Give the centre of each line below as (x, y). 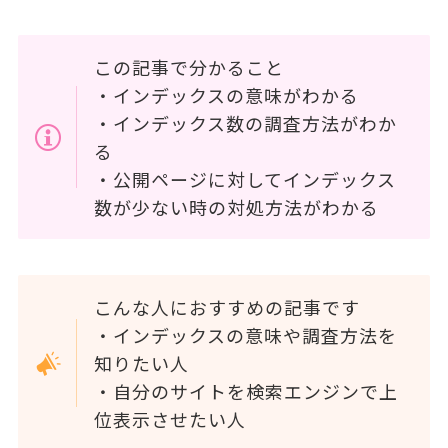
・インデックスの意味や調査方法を (246, 334)
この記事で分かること (189, 67)
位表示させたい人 (170, 418)
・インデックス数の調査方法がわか (246, 123)
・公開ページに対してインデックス (245, 179)
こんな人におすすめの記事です (227, 306)
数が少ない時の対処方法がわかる (237, 207)
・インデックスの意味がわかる (227, 95)
